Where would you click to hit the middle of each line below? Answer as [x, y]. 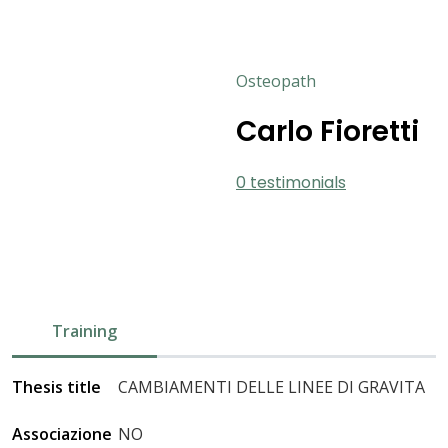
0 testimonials [291, 183]
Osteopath [276, 81]
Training [84, 331]
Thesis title [56, 387]
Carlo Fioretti [327, 132]
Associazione [62, 434]
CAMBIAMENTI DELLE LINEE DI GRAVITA [271, 387]
